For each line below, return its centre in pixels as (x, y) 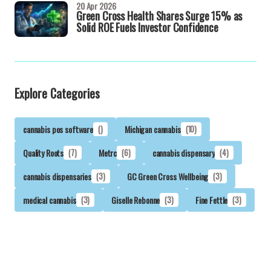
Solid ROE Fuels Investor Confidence (147, 27)
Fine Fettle (211, 200)
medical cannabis (50, 200)
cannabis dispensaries (57, 176)
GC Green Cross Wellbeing (168, 176)
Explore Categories (57, 93)
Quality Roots (44, 152)
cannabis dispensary (184, 152)
